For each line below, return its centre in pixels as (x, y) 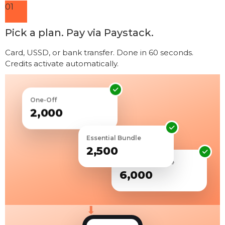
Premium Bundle (147, 159)
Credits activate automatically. (62, 64)
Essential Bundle (114, 137)
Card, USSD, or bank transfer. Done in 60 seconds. (99, 52)
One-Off (44, 103)
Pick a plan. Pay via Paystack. (79, 33)
